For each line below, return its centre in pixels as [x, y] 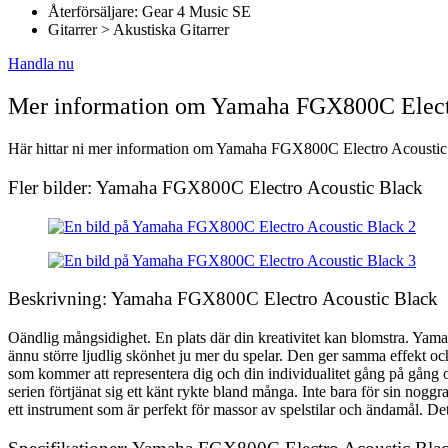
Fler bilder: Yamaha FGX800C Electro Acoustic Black [215, 187]
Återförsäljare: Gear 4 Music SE [149, 12]
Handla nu [41, 64]
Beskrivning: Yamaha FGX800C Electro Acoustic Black [223, 299]
